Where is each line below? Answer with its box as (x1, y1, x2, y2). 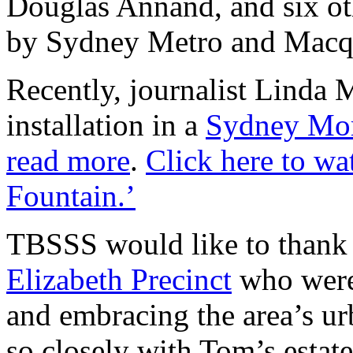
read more (6, 143, 130, 178)
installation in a (6, 108, 206, 143)
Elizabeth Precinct (6, 262, 232, 297)
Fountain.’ (6, 179, 136, 214)
